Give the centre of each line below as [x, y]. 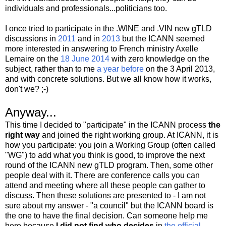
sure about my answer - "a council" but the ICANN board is [109, 205]
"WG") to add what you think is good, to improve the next [105, 155]
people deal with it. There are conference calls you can [102, 175]
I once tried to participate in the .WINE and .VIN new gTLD [108, 28]
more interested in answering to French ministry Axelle [102, 48]
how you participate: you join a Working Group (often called [110, 145]
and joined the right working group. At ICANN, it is [129, 135]
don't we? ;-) [27, 89]
